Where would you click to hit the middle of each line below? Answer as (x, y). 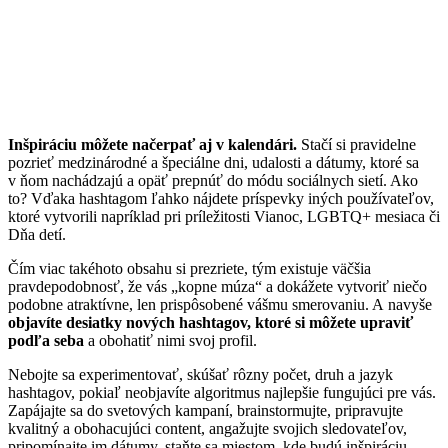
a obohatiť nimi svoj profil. (170, 341)
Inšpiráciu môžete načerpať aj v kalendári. (152, 145)
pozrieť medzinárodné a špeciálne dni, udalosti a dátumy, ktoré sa (213, 163)
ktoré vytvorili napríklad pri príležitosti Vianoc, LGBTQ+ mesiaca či (224, 217)
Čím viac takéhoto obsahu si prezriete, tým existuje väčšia (189, 269)
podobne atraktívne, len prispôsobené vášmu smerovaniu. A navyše (220, 305)
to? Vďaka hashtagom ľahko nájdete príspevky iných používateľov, (221, 199)
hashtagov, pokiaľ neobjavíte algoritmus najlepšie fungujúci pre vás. (222, 393)
